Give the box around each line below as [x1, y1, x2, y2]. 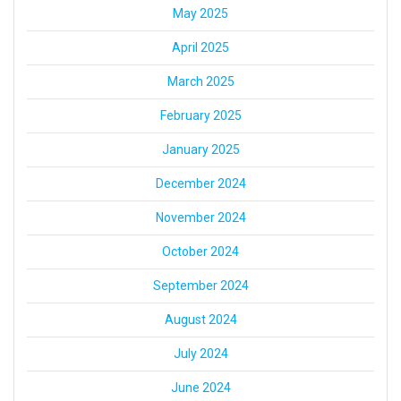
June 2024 [170, 380, 231, 396]
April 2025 [172, 40, 229, 55]
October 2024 [162, 244, 239, 260]
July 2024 [173, 346, 228, 362]
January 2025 [161, 142, 240, 158]
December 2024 [155, 176, 246, 192]
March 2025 [166, 74, 235, 90]
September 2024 [152, 278, 249, 294]
